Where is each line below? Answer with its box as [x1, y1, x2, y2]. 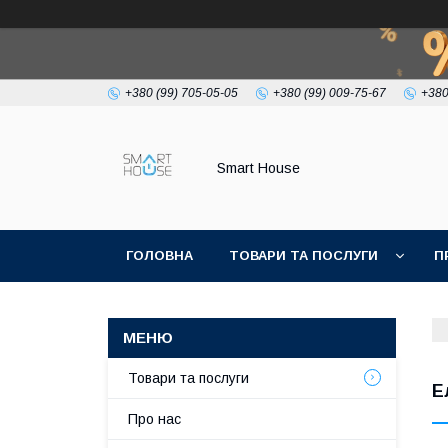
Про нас [128, 411, 181, 427]
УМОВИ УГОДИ [126, 300, 226, 315]
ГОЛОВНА [126, 248, 193, 263]
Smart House [217, 160, 300, 176]
